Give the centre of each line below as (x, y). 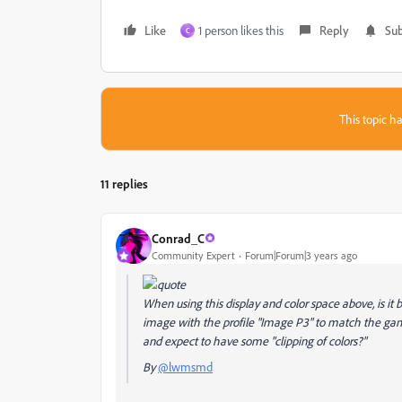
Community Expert (193, 255)
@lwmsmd (185, 367)
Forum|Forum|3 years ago (301, 255)
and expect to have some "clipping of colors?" (254, 341)
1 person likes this (241, 30)
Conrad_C (178, 238)
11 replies (124, 184)
